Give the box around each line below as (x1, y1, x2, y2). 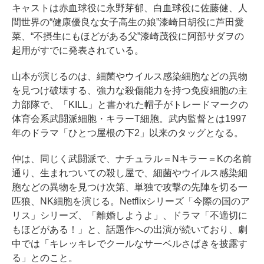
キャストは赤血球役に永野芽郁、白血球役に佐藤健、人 (12, 2, 247, 13)
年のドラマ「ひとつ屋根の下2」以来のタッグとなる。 (12, 127, 243, 138)
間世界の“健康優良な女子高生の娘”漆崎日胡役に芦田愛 (12, 16, 244, 27)
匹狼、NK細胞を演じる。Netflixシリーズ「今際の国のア (12, 196, 250, 206)
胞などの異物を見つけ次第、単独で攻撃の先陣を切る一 (12, 181, 247, 192)
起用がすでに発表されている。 (12, 45, 144, 55)
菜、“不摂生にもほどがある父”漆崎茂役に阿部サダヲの (12, 31, 244, 41)
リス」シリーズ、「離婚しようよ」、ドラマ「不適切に (12, 210, 247, 220)
